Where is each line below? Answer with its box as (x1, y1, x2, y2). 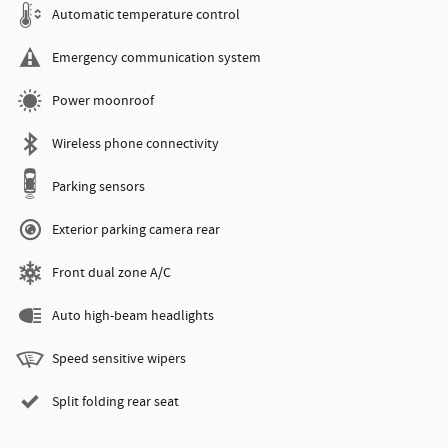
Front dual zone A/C (52, 263, 171, 282)
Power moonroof (52, 91, 154, 110)
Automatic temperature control (52, 5, 240, 24)
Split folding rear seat (52, 392, 179, 411)
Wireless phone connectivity (52, 134, 219, 153)
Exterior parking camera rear (52, 220, 220, 239)
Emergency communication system (52, 48, 261, 67)
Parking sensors (52, 177, 145, 196)
